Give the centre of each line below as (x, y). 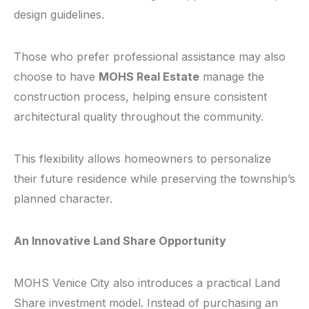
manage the (232, 77)
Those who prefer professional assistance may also (150, 57)
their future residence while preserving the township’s (154, 179)
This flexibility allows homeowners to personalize (142, 159)
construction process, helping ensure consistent (140, 97)
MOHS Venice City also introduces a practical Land (147, 283)
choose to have (56, 77)
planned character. (63, 199)
